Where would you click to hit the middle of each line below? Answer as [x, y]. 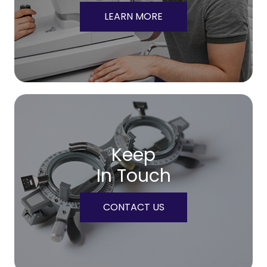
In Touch [133, 176]
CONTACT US [133, 207]
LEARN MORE [133, 16]
